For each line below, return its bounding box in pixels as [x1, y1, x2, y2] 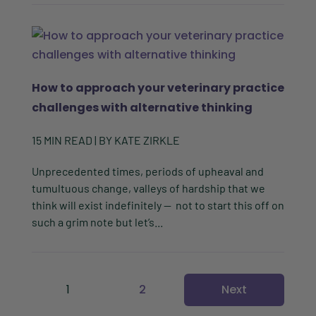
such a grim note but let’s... [31, 215, 163, 229]
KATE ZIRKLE [114, 133, 180, 147]
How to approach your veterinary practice [31, 80, 284, 97]
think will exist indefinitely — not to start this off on [31, 198, 284, 212]
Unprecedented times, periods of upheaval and [31, 164, 264, 178]
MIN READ [43, 133, 92, 147]
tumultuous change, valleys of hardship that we [31, 181, 265, 195]
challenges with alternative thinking [31, 99, 253, 116]
